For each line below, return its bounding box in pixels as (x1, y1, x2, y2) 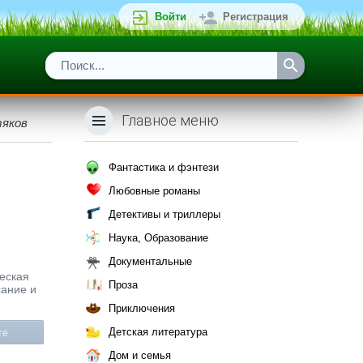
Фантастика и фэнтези (109, 161, 219, 173)
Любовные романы (109, 185, 200, 197)
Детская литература (109, 326, 207, 338)
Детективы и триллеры (109, 208, 220, 220)
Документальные (109, 255, 192, 267)
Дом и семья (109, 349, 171, 361)
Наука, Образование (109, 232, 208, 244)
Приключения (109, 302, 175, 314)
